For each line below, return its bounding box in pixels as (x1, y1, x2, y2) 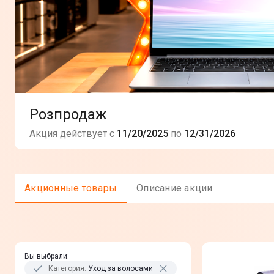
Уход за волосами (88, 264, 153, 273)
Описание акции (143, 182, 213, 194)
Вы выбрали (24, 251, 67, 261)
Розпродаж (29, 105, 106, 123)
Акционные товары (31, 182, 117, 194)
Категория (48, 264, 84, 273)
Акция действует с (29, 127, 114, 139)
